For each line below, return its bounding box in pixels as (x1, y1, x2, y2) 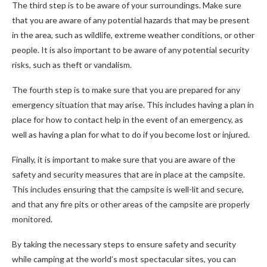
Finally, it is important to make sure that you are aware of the (12, 154, 235, 164)
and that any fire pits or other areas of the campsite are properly (12, 199, 250, 209)
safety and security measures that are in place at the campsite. (12, 169, 245, 179)
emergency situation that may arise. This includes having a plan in (12, 100, 254, 110)
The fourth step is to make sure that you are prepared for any (12, 85, 240, 95)
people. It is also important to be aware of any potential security (12, 45, 249, 55)
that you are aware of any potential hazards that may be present (12, 15, 250, 25)
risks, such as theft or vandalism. (12, 60, 132, 70)
